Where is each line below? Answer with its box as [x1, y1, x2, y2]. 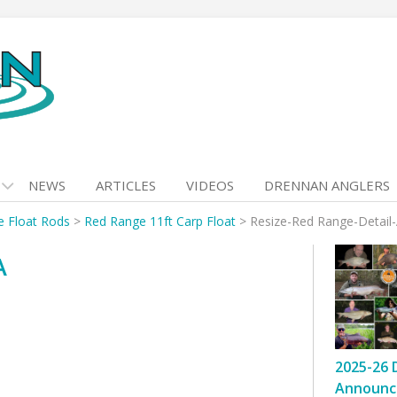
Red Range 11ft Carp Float [84, 213, 236, 230]
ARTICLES [96, 176, 156, 194]
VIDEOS [186, 176, 234, 194]
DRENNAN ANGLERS [264, 176, 390, 194]
